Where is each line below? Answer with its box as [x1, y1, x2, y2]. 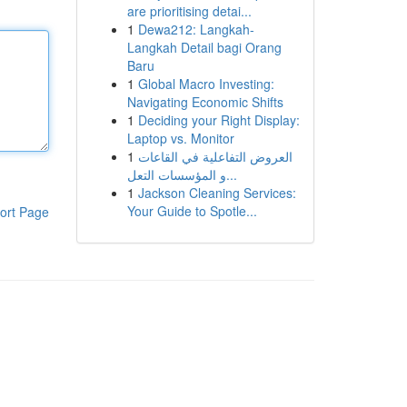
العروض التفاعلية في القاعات [137, 147, 293, 165]
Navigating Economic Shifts [126, 93, 283, 111]
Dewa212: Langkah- [137, 20, 254, 38]
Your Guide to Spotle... [126, 202, 257, 220]
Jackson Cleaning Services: [137, 184, 296, 202]
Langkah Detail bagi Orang [126, 38, 282, 56]
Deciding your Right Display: [137, 111, 300, 129]
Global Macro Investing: [137, 74, 274, 93]
